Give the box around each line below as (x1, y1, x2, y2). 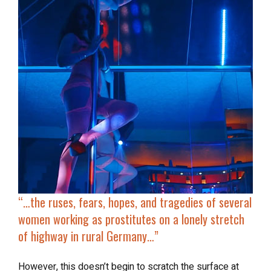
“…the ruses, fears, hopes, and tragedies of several (18, 193, 34, 211)
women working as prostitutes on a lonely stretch (18, 210, 244, 228)
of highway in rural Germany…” (18, 227, 158, 245)
